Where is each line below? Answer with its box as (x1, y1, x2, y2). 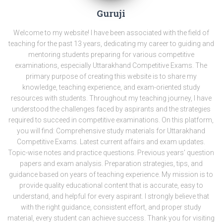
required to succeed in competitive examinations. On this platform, (8, 116, 214, 124)
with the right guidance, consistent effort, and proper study (21, 203, 201, 211)
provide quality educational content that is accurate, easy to (19, 181, 203, 189)
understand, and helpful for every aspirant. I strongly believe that (13, 192, 209, 200)
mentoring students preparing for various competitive (28, 51, 194, 58)
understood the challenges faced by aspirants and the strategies (11, 105, 211, 113)
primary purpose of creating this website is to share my (25, 72, 197, 80)
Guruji (97, 7, 125, 19)
